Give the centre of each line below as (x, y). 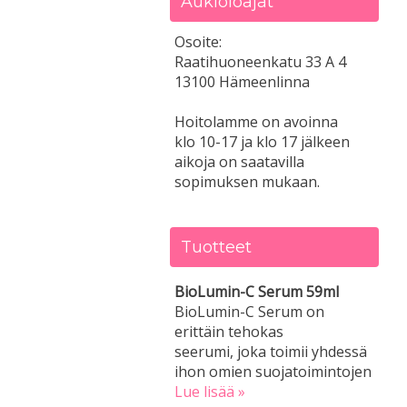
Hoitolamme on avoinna (256, 122)
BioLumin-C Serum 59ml (257, 292)
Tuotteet (216, 247)
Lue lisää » (210, 392)
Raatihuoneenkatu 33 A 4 (260, 62)
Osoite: (198, 42)
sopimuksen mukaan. (247, 182)
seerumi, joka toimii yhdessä (271, 352)
